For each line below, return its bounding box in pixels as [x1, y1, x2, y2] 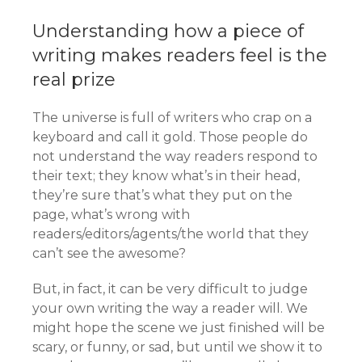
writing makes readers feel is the [32, 44, 327, 66]
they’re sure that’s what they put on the [32, 187, 293, 203]
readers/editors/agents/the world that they [32, 226, 309, 242]
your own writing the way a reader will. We [32, 301, 308, 316]
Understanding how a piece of [32, 20, 304, 42]
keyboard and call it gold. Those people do [32, 129, 308, 145]
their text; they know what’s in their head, [32, 168, 300, 183]
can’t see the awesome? [32, 246, 186, 261]
